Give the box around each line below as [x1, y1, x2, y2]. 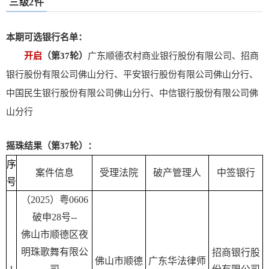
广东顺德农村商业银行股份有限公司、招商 [88, 51, 259, 61]
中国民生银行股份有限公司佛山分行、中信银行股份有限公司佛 [6, 88, 258, 98]
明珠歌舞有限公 [20, 247, 88, 258]
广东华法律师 [148, 256, 206, 267]
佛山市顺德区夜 [20, 229, 88, 240]
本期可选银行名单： [6, 32, 87, 43]
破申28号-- [32, 212, 77, 223]
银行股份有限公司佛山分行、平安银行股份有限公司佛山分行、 [6, 70, 258, 80]
